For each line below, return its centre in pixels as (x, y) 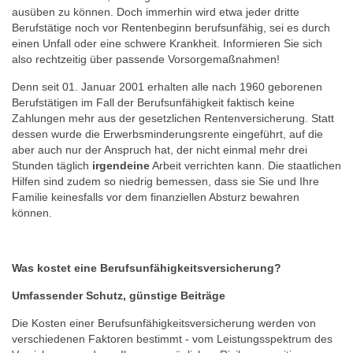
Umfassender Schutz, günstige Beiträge (119, 295)
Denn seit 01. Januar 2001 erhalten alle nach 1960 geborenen (167, 87)
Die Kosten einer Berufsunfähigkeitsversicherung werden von (164, 323)
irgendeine (121, 165)
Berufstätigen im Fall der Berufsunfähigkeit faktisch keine (153, 102)
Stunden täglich (52, 165)
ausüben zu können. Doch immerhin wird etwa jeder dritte (156, 12)
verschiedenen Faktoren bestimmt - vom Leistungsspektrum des (172, 339)
